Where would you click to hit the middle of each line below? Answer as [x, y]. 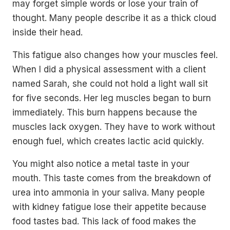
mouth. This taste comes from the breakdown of [112, 178]
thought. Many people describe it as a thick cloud [114, 18]
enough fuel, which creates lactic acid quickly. [108, 141]
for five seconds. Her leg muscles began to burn [112, 98]
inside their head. [47, 32]
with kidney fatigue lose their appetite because [109, 207]
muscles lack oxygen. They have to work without [114, 127]
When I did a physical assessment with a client [109, 69]
